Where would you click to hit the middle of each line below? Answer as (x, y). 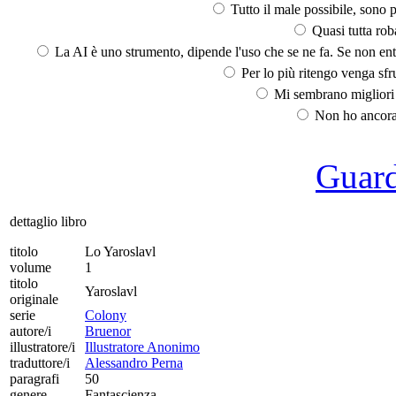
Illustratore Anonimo (142, 346)
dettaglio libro (48, 221)
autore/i (30, 331)
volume (30, 267)
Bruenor (108, 331)
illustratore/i (42, 346)
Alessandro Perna (134, 362)
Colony (106, 315)
